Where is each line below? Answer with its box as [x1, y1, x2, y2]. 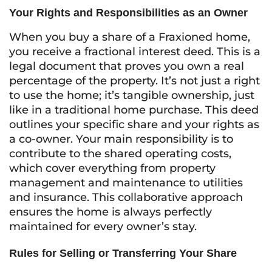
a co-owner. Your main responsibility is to [9, 132, 233, 146]
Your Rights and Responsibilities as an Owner [9, 7, 248, 19]
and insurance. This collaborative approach [9, 191, 243, 204]
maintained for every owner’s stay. [9, 220, 197, 233]
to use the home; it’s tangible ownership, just [9, 89, 254, 102]
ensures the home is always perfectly [9, 205, 212, 219]
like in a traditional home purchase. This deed [9, 103, 259, 117]
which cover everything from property [9, 161, 216, 175]
